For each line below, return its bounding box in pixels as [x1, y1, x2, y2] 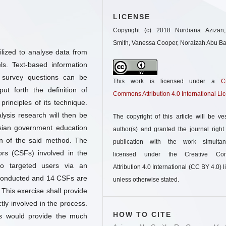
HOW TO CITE [113, 210, 172, 218]
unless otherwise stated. [113, 176, 179, 183]
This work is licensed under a [113, 78, 221, 85]
